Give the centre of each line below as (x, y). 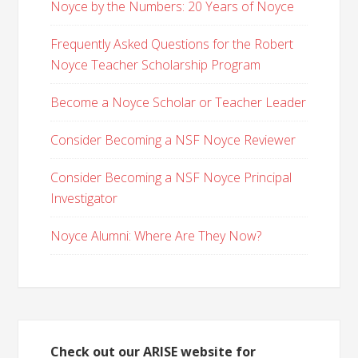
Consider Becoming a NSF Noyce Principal (171, 177)
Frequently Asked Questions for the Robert (172, 44)
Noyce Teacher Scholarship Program (156, 65)
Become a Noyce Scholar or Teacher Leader (179, 102)
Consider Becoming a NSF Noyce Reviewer (173, 140)
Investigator (84, 198)
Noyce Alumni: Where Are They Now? (156, 236)
